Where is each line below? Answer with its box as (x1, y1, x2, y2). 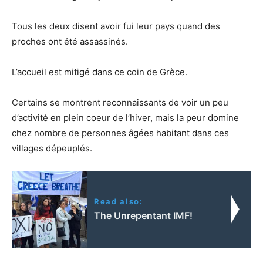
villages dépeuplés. (12, 142, 92, 154)
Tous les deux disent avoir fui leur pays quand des (12, 20, 220, 32)
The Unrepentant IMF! (94, 209, 193, 221)
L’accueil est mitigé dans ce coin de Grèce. (12, 66, 187, 77)
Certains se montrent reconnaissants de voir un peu (12, 96, 228, 108)
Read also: (94, 196, 143, 206)
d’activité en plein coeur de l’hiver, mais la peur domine (12, 112, 239, 123)
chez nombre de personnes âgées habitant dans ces (12, 127, 229, 139)
